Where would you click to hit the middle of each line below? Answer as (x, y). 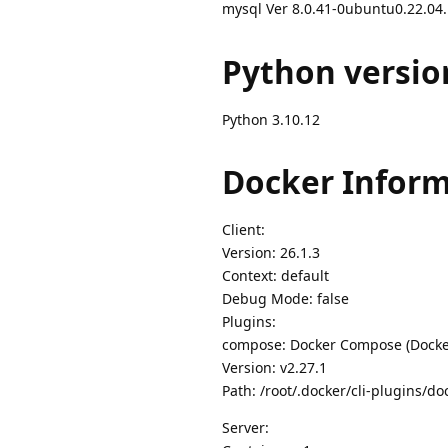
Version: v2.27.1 (274, 368)
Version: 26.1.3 (271, 253)
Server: (245, 428)
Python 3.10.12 (271, 119)
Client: (243, 230)
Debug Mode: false (285, 299)
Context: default (275, 276)
